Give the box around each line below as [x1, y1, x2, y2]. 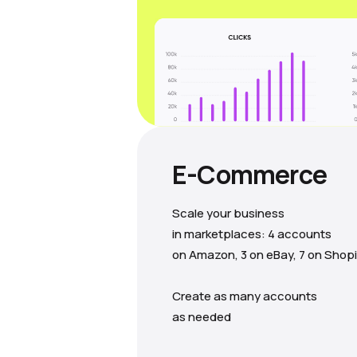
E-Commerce [172, 156, 327, 192]
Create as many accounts [172, 287, 317, 304]
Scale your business [172, 204, 284, 222]
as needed [172, 308, 231, 325]
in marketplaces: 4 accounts [172, 225, 331, 242]
